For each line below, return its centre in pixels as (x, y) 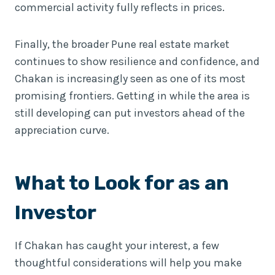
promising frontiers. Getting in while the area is (132, 95)
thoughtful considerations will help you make (128, 262)
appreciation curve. (62, 130)
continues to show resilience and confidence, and (137, 61)
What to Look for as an (122, 183)
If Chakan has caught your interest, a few (117, 245)
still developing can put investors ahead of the (130, 113)
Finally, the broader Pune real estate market (122, 44)
